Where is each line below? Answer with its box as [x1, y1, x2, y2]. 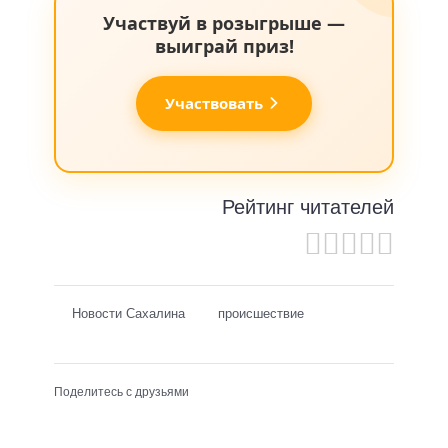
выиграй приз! [154, 33, 294, 58]
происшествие [218, 306, 304, 321]
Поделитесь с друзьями [54, 385, 189, 399]
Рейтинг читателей [222, 196, 394, 218]
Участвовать [165, 93, 263, 113]
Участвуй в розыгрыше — [103, 10, 345, 35]
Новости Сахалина [72, 306, 185, 321]
